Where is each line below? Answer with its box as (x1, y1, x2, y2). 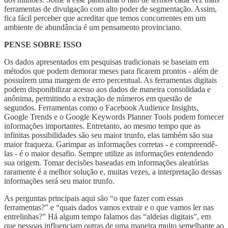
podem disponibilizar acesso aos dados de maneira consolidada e (4, 84, 211, 94)
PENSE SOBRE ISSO (4, 40, 81, 49)
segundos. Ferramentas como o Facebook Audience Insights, (4, 103, 198, 112)
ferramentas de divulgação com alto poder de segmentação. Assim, (4, 4, 217, 13)
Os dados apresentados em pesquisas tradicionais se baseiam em (4, 57, 209, 66)
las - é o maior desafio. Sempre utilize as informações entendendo (4, 149, 213, 158)
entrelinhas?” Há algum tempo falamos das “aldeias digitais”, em (4, 212, 211, 221)
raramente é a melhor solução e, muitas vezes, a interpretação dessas (4, 167, 221, 176)
